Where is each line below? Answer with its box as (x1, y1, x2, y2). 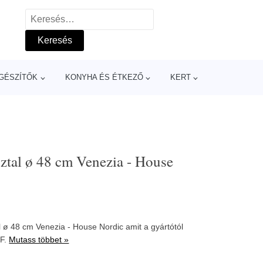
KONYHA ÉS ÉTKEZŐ (65, 73, 143, 82)
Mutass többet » (9, 234, 69, 244)
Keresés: (25, 11, 62, 21)
